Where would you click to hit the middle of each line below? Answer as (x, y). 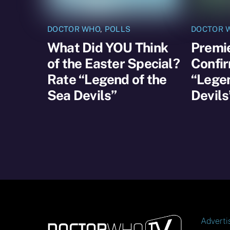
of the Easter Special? (113, 63)
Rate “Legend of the (107, 79)
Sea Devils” (82, 95)
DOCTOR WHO (74, 29)
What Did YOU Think (108, 47)
